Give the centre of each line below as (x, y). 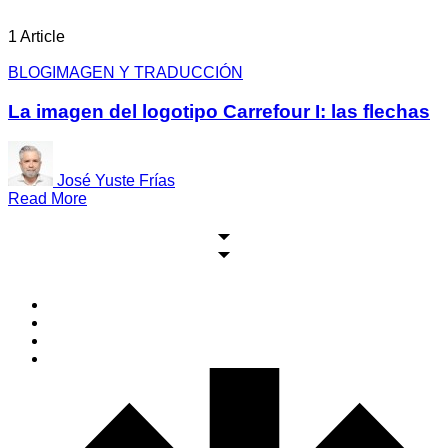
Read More (47, 199)
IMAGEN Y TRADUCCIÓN (147, 72)
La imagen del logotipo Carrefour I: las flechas (219, 111)
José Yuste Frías (116, 181)
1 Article (36, 36)
